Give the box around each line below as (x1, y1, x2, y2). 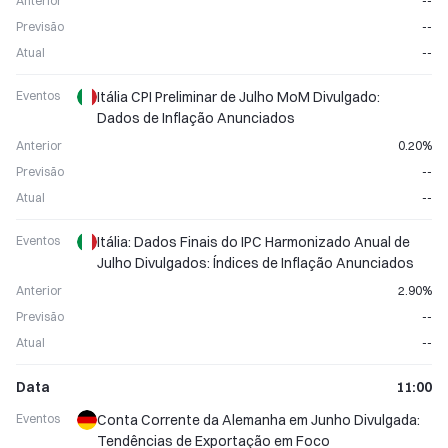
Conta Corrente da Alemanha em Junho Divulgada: (97, 411, 420, 429)
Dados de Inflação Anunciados (97, 109, 295, 127)
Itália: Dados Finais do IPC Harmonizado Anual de (97, 233, 410, 251)
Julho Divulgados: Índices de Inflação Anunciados (97, 254, 414, 272)
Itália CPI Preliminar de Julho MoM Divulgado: (97, 88, 380, 106)
